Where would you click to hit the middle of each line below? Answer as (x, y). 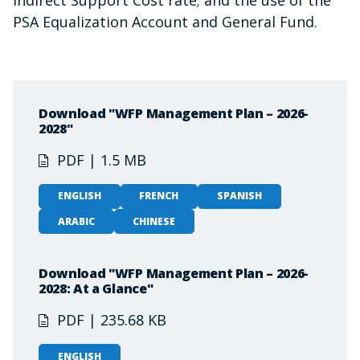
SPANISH (239, 196)
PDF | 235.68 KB (112, 320)
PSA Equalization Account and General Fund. (167, 21)
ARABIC (76, 221)
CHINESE (154, 221)
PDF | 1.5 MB (102, 160)
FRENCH (159, 196)
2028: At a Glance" (96, 289)
